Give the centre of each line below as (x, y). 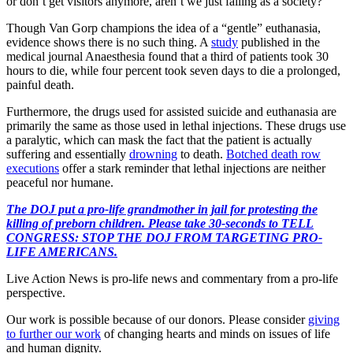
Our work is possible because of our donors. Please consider (156, 319)
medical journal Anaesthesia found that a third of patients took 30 (167, 56)
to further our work (54, 333)
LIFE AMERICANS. (62, 251)
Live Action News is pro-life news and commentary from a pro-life (172, 278)
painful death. (40, 84)
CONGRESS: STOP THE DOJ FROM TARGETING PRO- (164, 237)
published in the (279, 42)
